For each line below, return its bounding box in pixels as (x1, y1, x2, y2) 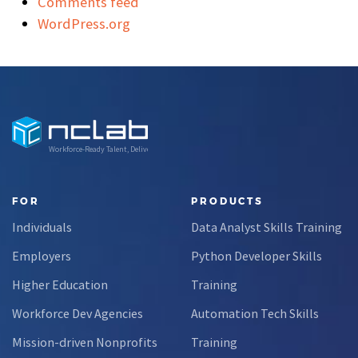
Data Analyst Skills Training (191, 218, 342, 235)
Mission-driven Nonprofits (12, 333, 157, 350)
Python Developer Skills (191, 247, 322, 264)
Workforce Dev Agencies (12, 304, 143, 321)
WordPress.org (38, 14, 130, 33)
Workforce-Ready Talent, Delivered (49, 143, 161, 154)
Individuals (12, 218, 72, 235)
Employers (12, 247, 71, 264)
